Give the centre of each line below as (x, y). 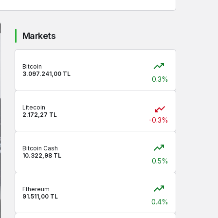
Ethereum (36, 189)
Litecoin (34, 107)
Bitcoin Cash (40, 148)
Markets (39, 36)
